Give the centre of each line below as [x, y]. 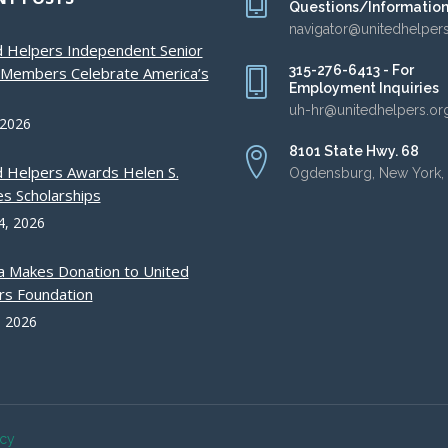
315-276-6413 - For [351, 70]
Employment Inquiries [364, 88]
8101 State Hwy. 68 [354, 151]
